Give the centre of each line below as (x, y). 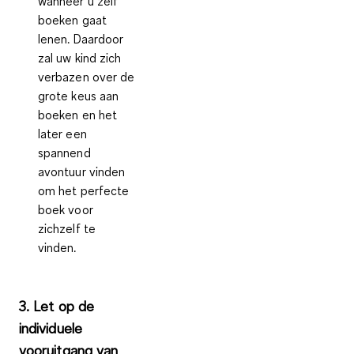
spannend (64, 152)
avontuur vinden (82, 171)
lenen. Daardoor (81, 38)
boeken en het (78, 114)
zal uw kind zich (80, 57)
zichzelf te (67, 228)
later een (62, 133)
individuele (51, 328)
